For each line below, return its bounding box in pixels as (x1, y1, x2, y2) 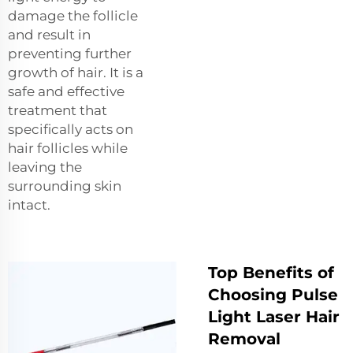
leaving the (8, 158, 82, 175)
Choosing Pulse (208, 284, 338, 304)
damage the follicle (8, 7, 138, 24)
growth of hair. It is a (8, 64, 143, 80)
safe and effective (8, 83, 124, 99)
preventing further (8, 45, 132, 61)
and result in (8, 26, 91, 43)
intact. (8, 196, 50, 213)
